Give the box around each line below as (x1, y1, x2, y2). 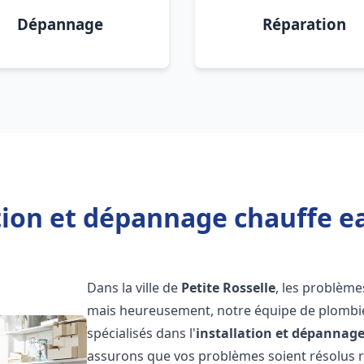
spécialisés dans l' (87, 324, 197, 342)
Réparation (262, 14, 346, 34)
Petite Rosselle (181, 279, 276, 297)
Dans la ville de (87, 279, 182, 297)
